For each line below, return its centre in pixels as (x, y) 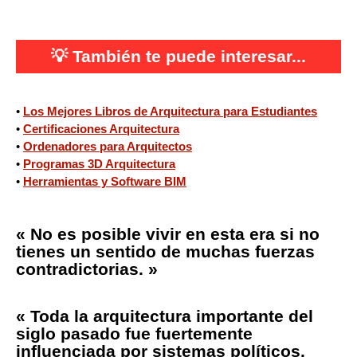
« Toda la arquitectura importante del (165, 316)
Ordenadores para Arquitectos (108, 146)
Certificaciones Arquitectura (101, 128)
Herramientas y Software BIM (105, 181)
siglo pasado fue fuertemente (134, 333)
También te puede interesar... (189, 56)
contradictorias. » (87, 269)
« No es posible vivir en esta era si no (168, 233)
